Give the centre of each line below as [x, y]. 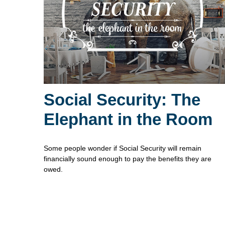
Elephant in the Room [128, 119]
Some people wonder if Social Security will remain [123, 148]
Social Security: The [122, 99]
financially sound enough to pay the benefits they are [128, 158]
